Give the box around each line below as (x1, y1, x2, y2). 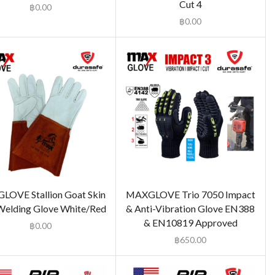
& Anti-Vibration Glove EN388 (126, 203, 255, 215)
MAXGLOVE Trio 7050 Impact (125, 188, 255, 201)
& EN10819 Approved (143, 217, 238, 229)
